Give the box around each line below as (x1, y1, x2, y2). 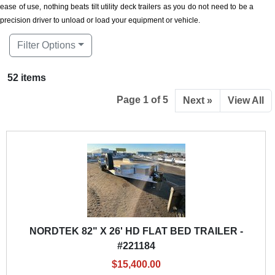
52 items (7, 72, 46, 83)
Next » (183, 95, 212, 106)
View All (228, 95, 264, 106)
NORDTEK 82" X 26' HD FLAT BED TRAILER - (29, 225, 243, 236)
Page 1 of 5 (117, 94, 168, 105)
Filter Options (17, 39, 76, 50)
